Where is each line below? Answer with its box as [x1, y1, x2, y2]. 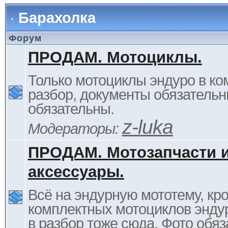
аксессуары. [27, 163, 124, 181]
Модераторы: [27, 121, 122, 137]
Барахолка [18, 9, 96, 26]
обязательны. [27, 101, 114, 117]
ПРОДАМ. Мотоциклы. [27, 48, 202, 66]
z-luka [122, 116, 173, 138]
